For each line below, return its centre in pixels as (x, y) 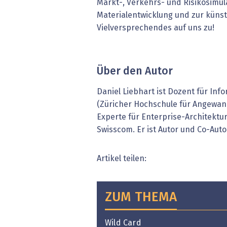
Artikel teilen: (122, 158)
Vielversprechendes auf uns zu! (156, 28)
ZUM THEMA (141, 197)
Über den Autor (135, 71)
